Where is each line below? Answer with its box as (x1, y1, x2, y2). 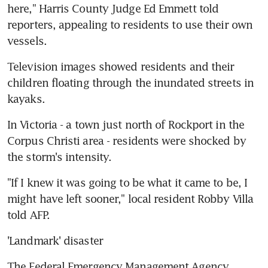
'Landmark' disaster (7, 233, 103, 247)
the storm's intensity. (7, 150, 112, 163)
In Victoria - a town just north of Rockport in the (7, 117, 245, 131)
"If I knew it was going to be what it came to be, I (7, 175, 248, 189)
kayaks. (7, 92, 45, 105)
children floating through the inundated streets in (7, 75, 254, 89)
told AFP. (7, 208, 50, 221)
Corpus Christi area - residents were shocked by (7, 133, 246, 147)
